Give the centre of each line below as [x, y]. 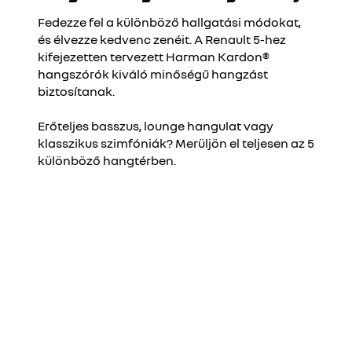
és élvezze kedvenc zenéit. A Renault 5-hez [162, 39]
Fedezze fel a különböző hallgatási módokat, [169, 22]
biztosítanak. [76, 91]
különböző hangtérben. [108, 160]
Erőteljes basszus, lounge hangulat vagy [156, 126]
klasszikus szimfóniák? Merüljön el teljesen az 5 [176, 143]
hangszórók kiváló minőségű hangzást [153, 74]
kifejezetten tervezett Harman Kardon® [154, 57]
